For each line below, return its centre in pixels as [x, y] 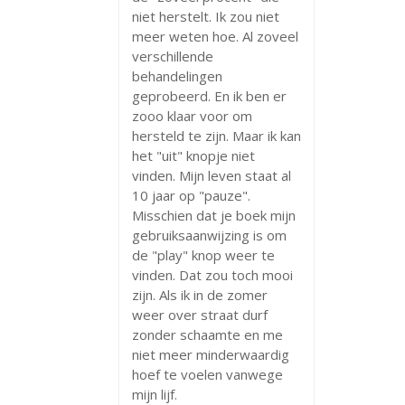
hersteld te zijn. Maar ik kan [217, 135]
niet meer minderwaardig [211, 354]
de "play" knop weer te [203, 254]
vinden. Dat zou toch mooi [212, 274]
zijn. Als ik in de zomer [200, 294]
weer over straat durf [200, 314]
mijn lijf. [155, 394]
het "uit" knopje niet [193, 155]
